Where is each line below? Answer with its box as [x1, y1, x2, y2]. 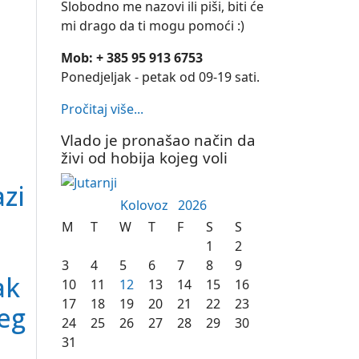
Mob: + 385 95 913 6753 [61, 49, 203, 67]
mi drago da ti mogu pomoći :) [61, 17, 244, 34]
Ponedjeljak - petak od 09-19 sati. [61, 68, 260, 86]
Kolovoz [119, 196, 178, 214]
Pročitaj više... [61, 100, 143, 118]
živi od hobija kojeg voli [61, 147, 228, 167]
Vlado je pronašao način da [61, 130, 256, 150]
